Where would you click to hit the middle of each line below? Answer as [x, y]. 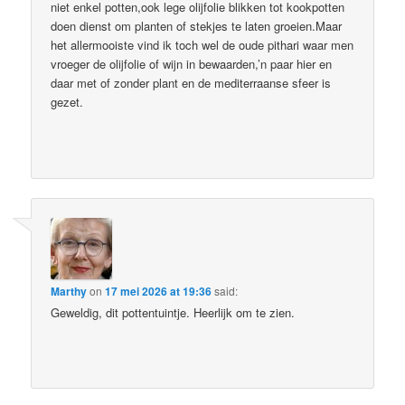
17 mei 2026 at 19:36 [159, 291]
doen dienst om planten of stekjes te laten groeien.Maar [197, 26]
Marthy [69, 291]
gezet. [67, 102]
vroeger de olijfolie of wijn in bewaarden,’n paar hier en [192, 64]
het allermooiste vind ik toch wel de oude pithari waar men [202, 45]
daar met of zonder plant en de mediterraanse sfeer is [191, 83]
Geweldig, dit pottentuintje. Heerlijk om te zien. [173, 312]
